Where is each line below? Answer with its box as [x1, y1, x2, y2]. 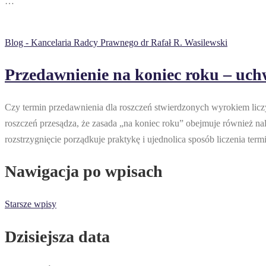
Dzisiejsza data [5, 227, 110, 246]
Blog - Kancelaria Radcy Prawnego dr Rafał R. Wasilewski [5, 37, 227, 47]
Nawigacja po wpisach [5, 162, 163, 181]
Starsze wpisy [5, 199, 56, 210]
